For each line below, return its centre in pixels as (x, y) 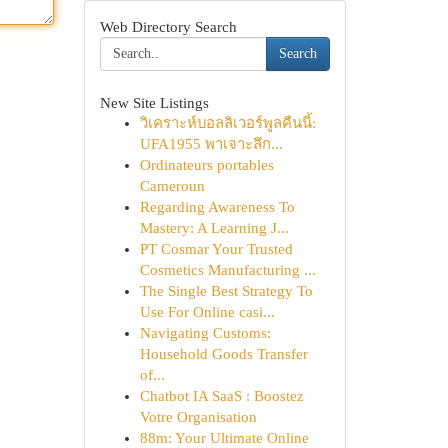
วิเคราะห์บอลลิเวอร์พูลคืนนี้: (227, 123)
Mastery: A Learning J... (214, 228)
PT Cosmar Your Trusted (216, 249)
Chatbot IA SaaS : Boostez (221, 396)
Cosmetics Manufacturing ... (227, 270)
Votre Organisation (198, 417)
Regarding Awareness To (217, 207)
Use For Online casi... (207, 312)
